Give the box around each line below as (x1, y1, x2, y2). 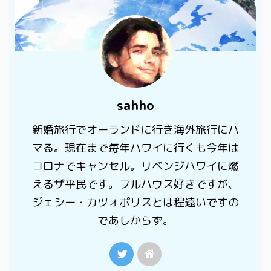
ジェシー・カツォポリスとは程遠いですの (32, 194, 239, 210)
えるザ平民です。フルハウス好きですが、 (32, 176, 239, 192)
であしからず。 (97, 212, 174, 228)
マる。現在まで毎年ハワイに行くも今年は (32, 140, 239, 155)
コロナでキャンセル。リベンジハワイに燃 (32, 158, 239, 174)
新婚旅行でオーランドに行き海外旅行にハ (32, 122, 239, 137)
